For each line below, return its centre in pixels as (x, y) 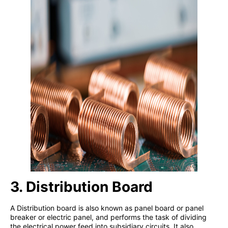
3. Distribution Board (81, 187)
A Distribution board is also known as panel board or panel (107, 208)
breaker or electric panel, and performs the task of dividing (108, 217)
